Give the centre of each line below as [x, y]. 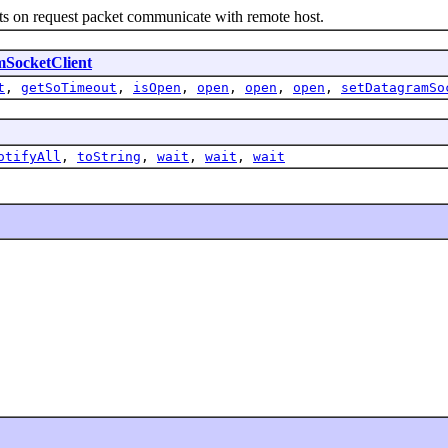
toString [109, 156]
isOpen [157, 87]
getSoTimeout [69, 87]
